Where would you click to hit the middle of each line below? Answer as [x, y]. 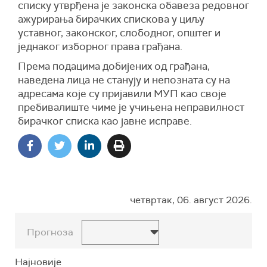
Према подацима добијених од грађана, [114, 66]
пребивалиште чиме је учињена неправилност [131, 107]
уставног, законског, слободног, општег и [119, 33]
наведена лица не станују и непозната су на [124, 80]
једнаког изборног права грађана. [100, 46]
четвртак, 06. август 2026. [191, 200]
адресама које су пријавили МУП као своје [122, 94]
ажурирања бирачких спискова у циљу [111, 19]
